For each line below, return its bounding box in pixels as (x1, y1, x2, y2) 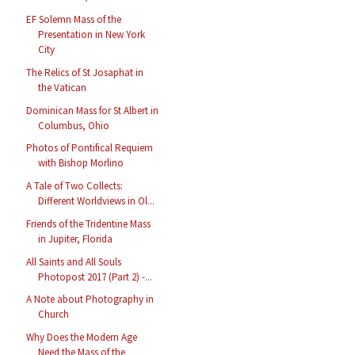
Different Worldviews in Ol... (38, 194, 155, 208)
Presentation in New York (38, 28, 146, 42)
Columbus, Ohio (38, 118, 110, 132)
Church (38, 307, 70, 322)
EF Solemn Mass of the (26, 13, 122, 27)
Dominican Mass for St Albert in (26, 103, 159, 117)
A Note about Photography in (26, 292, 155, 307)
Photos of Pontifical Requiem (26, 141, 154, 155)
